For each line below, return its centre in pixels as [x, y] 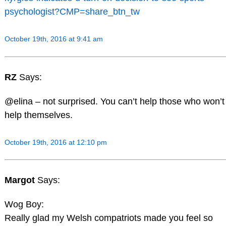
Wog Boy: [24, 205]
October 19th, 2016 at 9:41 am [53, 39]
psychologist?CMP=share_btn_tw [72, 12]
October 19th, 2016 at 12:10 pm [55, 142]
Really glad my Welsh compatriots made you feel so [108, 218]
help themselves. [38, 115]
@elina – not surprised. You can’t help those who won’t [114, 101]
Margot [21, 180]
